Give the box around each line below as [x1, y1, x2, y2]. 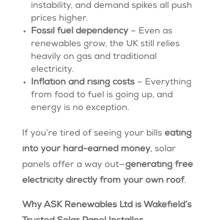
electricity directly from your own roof [22, 176, 184, 186]
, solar [150, 145, 176, 154]
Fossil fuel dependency [30, 27, 131, 36]
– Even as [130, 27, 172, 36]
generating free [125, 161, 193, 170]
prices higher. [30, 14, 90, 24]
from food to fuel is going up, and [30, 91, 173, 100]
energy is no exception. [30, 104, 129, 113]
